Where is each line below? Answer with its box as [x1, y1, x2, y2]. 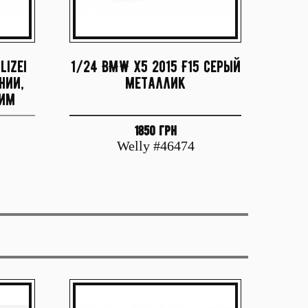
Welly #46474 [116, 138, 195, 153]
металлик [125, 73, 186, 93]
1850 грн [134, 122, 177, 139]
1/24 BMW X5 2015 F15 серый [70, 56, 241, 76]
